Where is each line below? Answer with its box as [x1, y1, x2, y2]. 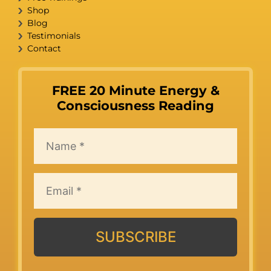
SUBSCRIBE [95, 228, 176, 246]
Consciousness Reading [57, 98, 214, 114]
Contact [27, 43, 61, 54]
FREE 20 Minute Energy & [51, 83, 220, 99]
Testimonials [27, 30, 80, 42]
